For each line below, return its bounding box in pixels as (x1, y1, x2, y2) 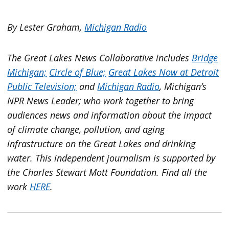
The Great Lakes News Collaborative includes (7, 52, 192, 64)
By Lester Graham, (7, 21, 85, 34)
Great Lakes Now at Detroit (108, 66, 219, 79)
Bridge (192, 52, 218, 64)
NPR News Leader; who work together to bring (7, 95, 194, 107)
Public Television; (7, 80, 77, 93)
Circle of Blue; (49, 66, 106, 79)
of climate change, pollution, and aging (7, 123, 165, 136)
